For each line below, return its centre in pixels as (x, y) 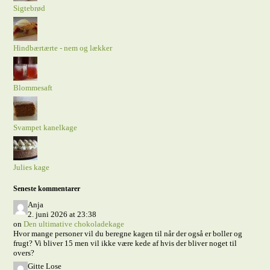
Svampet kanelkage (46, 127)
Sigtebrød (30, 8)
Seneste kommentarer (47, 189)
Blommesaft (33, 88)
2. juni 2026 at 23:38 (62, 214)
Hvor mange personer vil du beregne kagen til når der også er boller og (128, 234)
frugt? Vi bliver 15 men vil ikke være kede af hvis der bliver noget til (125, 243)
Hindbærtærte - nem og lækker (63, 48)
